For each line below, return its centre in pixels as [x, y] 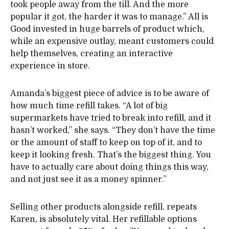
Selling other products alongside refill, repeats [104, 207]
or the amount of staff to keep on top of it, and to [106, 143]
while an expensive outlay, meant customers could [112, 42]
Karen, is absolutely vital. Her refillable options [104, 220]
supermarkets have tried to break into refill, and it [111, 118]
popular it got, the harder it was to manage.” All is [109, 17]
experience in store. [50, 66]
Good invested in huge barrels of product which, [107, 29]
